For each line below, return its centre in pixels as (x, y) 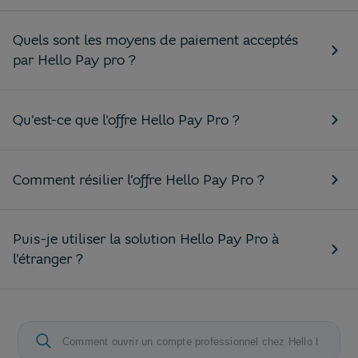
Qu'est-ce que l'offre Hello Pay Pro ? (126, 119)
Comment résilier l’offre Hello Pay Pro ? (138, 179)
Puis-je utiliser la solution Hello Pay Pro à (146, 239)
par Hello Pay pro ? (74, 60)
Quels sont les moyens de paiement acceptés (155, 40)
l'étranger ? (48, 259)
